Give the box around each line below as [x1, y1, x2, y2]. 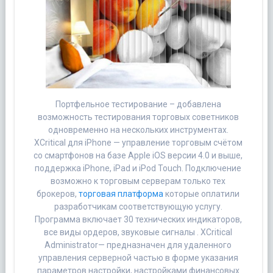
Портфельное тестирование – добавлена [55, 99, 221, 109]
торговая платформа [79, 188, 164, 199]
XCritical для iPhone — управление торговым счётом [34, 137, 243, 147]
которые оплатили [163, 188, 240, 199]
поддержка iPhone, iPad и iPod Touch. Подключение [35, 163, 242, 173]
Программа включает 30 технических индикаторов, [34, 214, 242, 224]
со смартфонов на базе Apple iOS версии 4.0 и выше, [34, 150, 243, 160]
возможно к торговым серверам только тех [51, 175, 226, 186]
